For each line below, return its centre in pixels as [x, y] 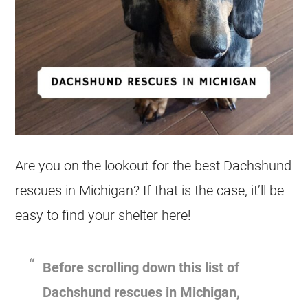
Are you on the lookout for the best [120, 165]
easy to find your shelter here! [103, 215]
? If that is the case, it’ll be [209, 190]
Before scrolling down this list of [141, 267]
